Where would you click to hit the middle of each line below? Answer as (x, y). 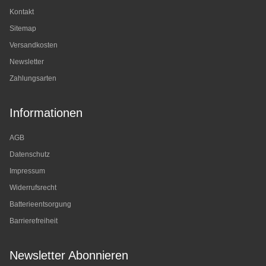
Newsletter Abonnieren (69, 256)
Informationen (46, 113)
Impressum (27, 171)
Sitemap (23, 29)
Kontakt (22, 12)
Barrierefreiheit (34, 221)
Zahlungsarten (33, 79)
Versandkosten (34, 45)
